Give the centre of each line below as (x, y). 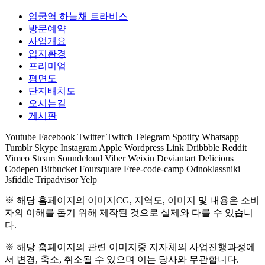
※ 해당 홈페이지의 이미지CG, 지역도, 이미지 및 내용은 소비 (132, 200)
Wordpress (144, 147)
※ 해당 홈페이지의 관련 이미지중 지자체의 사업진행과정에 (130, 247)
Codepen (22, 169)
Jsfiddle (19, 179)
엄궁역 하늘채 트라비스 (78, 16)
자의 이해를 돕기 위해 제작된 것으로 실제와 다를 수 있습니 (129, 212)
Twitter (91, 137)
